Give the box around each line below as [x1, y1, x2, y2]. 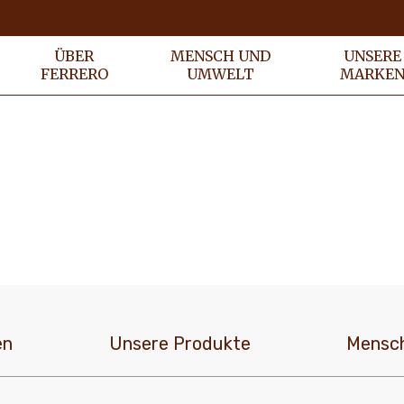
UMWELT [186, 65, 254, 83]
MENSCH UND [170, 47, 271, 65]
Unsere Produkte [108, 333, 251, 354]
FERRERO [40, 65, 108, 83]
